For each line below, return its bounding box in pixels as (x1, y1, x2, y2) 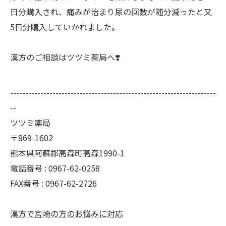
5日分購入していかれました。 (10, 21, 120, 33)
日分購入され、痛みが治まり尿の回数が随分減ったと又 (10, 6, 212, 18)
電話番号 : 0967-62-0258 (10, 162, 100, 175)
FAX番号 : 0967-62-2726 (10, 177, 97, 190)
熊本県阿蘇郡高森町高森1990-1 (10, 147, 125, 159)
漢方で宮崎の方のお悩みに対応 (10, 207, 123, 220)
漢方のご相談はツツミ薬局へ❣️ (10, 51, 120, 64)
